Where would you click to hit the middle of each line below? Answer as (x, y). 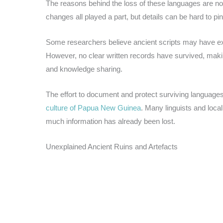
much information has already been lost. (111, 121)
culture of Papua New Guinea (93, 108)
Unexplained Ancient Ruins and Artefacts (112, 146)
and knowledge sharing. (84, 69)
